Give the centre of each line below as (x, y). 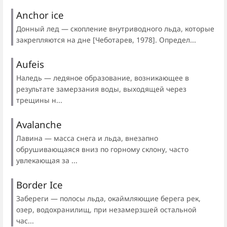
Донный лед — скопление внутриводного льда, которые (115, 28)
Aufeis (30, 64)
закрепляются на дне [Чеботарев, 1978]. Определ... (106, 40)
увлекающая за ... (47, 161)
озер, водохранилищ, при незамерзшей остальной (106, 210)
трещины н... (39, 100)
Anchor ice (40, 15)
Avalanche (39, 124)
